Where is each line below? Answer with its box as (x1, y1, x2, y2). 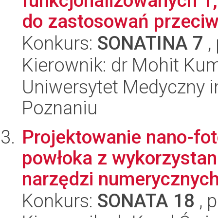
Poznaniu (22, 97, 97, 119)
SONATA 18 (97, 190, 195, 212)
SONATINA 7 (97, 32, 203, 54)
